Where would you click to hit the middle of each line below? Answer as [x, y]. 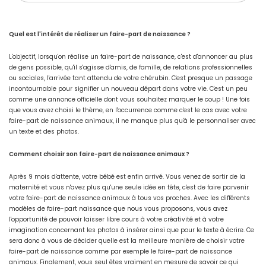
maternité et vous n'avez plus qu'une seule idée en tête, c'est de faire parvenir [129, 188]
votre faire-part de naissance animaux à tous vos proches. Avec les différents [129, 198]
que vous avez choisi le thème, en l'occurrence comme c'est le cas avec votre [128, 110]
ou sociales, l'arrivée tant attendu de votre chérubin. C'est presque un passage [131, 78]
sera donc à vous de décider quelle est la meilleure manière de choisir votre [127, 241]
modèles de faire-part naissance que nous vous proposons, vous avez [118, 209]
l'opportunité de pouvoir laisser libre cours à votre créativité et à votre [116, 220]
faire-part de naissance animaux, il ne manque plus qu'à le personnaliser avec [132, 121]
